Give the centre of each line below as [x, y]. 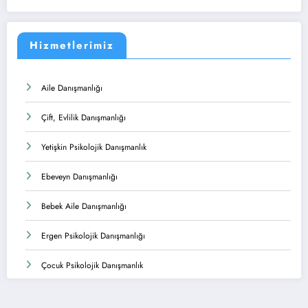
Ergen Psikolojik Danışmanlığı [93, 235]
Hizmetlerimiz [72, 45]
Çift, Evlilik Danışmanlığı [84, 117]
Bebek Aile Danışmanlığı [84, 206]
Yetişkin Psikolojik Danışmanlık [94, 147]
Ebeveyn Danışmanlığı [79, 176]
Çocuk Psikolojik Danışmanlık [92, 265]
